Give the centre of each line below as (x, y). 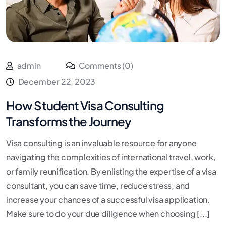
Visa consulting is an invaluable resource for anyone (101, 143)
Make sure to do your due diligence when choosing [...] (108, 214)
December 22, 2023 (57, 82)
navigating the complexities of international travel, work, (111, 157)
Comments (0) (105, 66)
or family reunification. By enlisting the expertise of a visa (111, 172)
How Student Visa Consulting (85, 106)
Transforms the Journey (69, 121)
